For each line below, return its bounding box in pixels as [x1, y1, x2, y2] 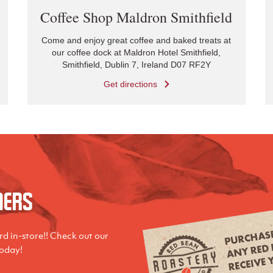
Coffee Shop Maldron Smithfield [40, 7, 233, 27]
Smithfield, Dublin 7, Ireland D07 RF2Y [62, 60, 211, 69]
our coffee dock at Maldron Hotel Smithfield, [52, 48, 221, 57]
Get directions [103, 79, 157, 89]
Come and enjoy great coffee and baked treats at [41, 35, 232, 45]
